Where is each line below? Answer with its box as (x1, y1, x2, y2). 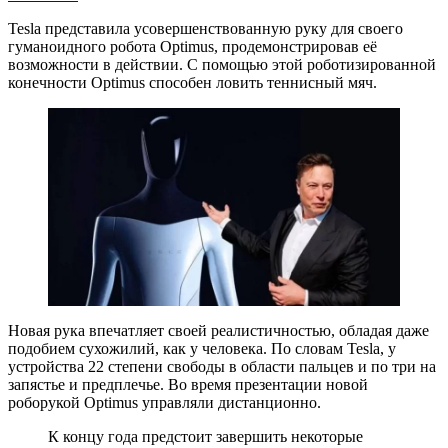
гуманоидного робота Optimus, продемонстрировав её (8, 37, 377, 55)
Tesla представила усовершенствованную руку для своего (8, 19, 403, 37)
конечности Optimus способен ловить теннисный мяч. (8, 73, 377, 91)
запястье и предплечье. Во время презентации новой (8, 375, 368, 393)
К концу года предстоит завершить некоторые (48, 427, 363, 445)
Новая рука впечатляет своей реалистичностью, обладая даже (8, 321, 429, 339)
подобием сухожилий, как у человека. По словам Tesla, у (8, 339, 396, 357)
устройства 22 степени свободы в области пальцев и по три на (8, 357, 436, 375)
